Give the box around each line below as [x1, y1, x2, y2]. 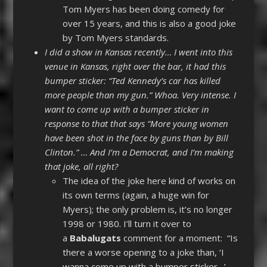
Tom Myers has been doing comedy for [62, 3, 225, 15]
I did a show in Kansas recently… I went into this [44, 46, 232, 58]
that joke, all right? [44, 160, 118, 173]
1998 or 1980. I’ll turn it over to [62, 218, 191, 230]
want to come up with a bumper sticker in [44, 103, 209, 116]
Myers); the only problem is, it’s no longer [62, 203, 232, 216]
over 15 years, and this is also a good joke [62, 17, 236, 30]
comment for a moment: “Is [120, 232, 238, 244]
